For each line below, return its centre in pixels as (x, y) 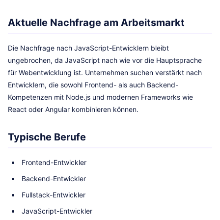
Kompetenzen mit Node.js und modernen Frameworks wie (100, 97)
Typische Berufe (47, 137)
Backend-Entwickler (54, 179)
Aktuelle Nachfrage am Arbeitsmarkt (96, 23)
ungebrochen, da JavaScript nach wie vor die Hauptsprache (105, 60)
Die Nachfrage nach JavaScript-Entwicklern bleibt (88, 48)
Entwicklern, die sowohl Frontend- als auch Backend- (93, 85)
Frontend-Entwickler (54, 162)
